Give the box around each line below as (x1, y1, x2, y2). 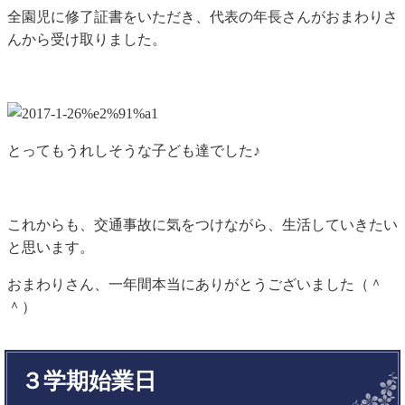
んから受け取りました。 (7, 31, 166, 47)
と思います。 (7, 239, 94, 255)
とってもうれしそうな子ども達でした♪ (7, 142, 260, 158)
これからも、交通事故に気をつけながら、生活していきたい (7, 216, 398, 232)
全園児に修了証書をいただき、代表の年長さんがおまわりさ (7, 8, 398, 24)
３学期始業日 (21, 368, 156, 393)
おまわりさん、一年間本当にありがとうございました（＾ (7, 276, 383, 292)
